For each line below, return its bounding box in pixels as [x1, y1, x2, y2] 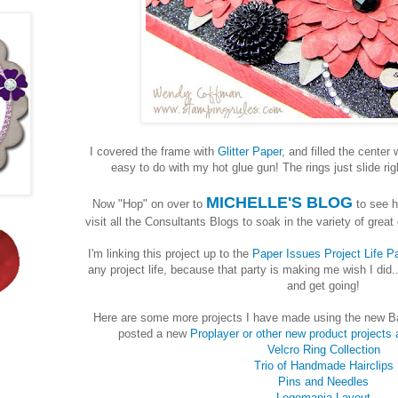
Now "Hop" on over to [92, 196, 206, 211]
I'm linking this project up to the [88, 246, 252, 260]
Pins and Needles [278, 374, 369, 388]
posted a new [118, 326, 190, 340]
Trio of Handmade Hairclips [253, 358, 394, 372]
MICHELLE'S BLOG [206, 193, 353, 211]
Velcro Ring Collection [267, 342, 380, 356]
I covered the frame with [90, 144, 218, 158]
